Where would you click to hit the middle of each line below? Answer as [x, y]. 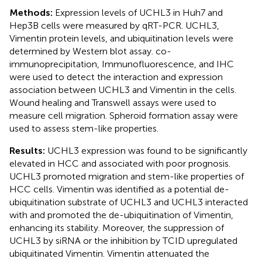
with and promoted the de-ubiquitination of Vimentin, [121, 215]
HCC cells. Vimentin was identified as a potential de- [119, 189]
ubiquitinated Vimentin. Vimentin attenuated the [109, 253]
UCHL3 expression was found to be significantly [147, 150]
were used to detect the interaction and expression [116, 77]
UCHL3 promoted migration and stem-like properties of [127, 176]
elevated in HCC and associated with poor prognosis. [120, 163]
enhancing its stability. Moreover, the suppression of [117, 227]
